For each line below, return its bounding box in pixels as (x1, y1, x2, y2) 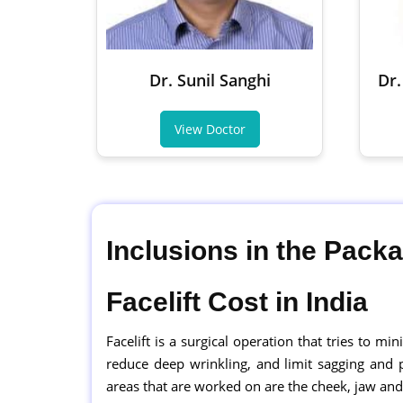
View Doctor (174, 121, 246, 138)
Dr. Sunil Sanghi (148, 68, 271, 91)
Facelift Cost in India (106, 287, 368, 317)
